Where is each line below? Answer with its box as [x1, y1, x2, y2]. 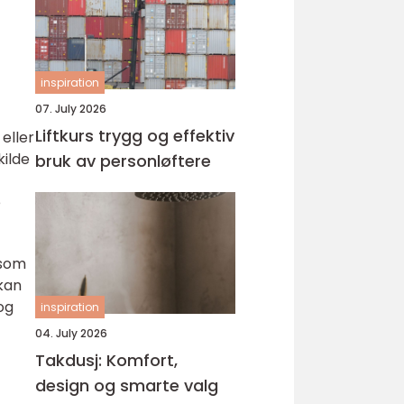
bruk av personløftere [35, 150, 211, 172]
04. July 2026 [35, 326, 107, 341]
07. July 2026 [35, 101, 106, 116]
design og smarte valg [35, 374, 218, 397]
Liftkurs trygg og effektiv [35, 124, 98, 147]
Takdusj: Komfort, [35, 349, 178, 372]
